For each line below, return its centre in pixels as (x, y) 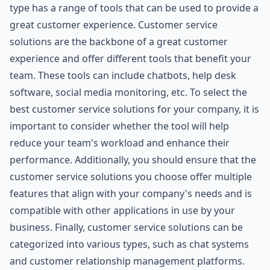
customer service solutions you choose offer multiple (131, 177)
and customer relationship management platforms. (127, 261)
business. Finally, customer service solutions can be (126, 228)
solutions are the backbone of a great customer (119, 42)
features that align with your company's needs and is (131, 194)
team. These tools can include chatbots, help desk (123, 76)
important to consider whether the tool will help (119, 126)
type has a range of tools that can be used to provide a (134, 8)
